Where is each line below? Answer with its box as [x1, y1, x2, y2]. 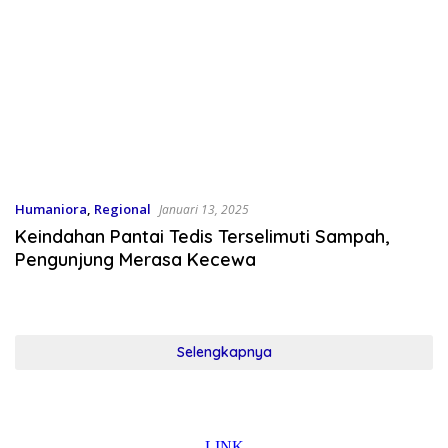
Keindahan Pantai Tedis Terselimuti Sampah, [15, 225, 389, 249]
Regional [94, 200, 151, 219]
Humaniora [15, 200, 87, 219]
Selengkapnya [176, 343, 272, 362]
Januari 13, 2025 [159, 201, 249, 219]
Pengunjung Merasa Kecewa [15, 248, 256, 272]
